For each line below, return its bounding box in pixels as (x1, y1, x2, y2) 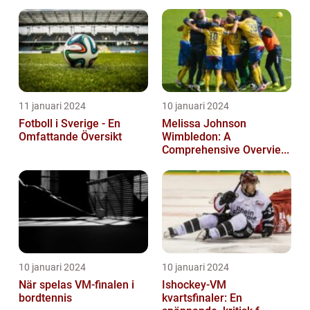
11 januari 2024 (19, 100, 86, 112)
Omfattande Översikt (19, 130, 122, 144)
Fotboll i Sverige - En (19, 117, 120, 131)
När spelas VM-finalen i (19, 278, 134, 292)
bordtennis (19, 291, 72, 305)
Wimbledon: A (162, 130, 231, 144)
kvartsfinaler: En (162, 291, 242, 305)
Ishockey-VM (162, 278, 226, 292)
